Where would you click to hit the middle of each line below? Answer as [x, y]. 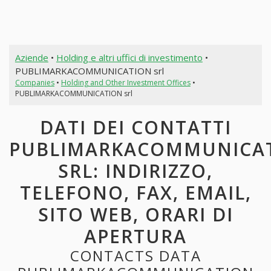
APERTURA [135, 237]
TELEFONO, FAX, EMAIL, [135, 193]
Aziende [31, 57]
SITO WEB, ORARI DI [135, 215]
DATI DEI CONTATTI [135, 128]
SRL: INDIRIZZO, [135, 171]
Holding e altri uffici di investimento [129, 57]
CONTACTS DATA [135, 256]
